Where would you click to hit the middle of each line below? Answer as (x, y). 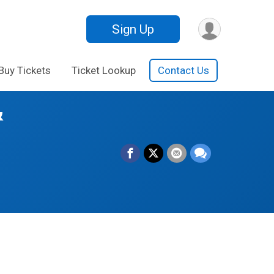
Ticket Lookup (104, 70)
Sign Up (133, 29)
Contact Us (183, 70)
